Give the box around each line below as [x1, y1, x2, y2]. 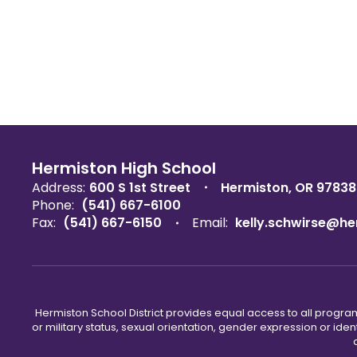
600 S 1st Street [89, 178, 190, 197]
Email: [192, 213, 228, 232]
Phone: [32, 195, 74, 214]
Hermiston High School [32, 156, 216, 179]
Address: [32, 178, 85, 197]
